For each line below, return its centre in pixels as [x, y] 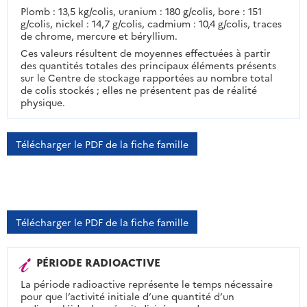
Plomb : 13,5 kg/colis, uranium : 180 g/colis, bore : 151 [141, 11]
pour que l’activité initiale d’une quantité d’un [127, 296]
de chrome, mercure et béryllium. [99, 35]
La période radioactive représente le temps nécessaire [146, 284]
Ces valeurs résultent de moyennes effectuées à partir [145, 52]
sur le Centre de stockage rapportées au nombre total [146, 77]
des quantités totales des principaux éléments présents [148, 65]
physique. [42, 102]
